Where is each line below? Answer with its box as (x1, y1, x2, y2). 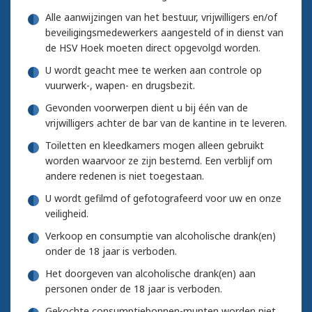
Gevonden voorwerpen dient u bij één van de (45, 100, 248, 114)
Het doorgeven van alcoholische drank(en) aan (45, 266, 256, 280)
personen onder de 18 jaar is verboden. (45, 281, 222, 295)
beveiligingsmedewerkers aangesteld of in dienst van (45, 25, 283, 39)
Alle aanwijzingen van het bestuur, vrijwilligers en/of (45, 10, 277, 24)
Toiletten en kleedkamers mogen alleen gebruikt (45, 138, 264, 152)
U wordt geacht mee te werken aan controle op (45, 63, 262, 77)
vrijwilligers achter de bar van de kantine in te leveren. (45, 116, 287, 130)
